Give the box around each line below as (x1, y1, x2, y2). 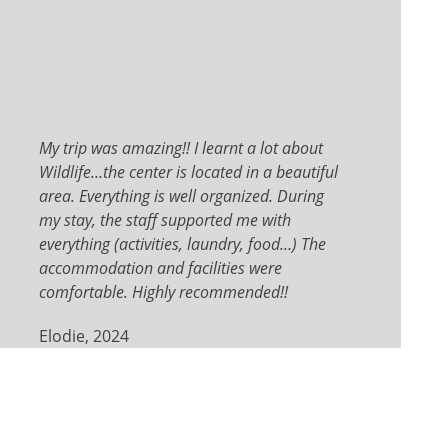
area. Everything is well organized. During (39, 184, 325, 207)
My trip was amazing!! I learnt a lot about (39, 136, 324, 159)
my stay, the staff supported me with (39, 208, 292, 231)
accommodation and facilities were (39, 256, 283, 279)
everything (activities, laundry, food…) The (39, 232, 327, 255)
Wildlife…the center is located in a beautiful (39, 160, 339, 183)
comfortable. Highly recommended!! (39, 280, 289, 303)
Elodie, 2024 (39, 324, 130, 347)
